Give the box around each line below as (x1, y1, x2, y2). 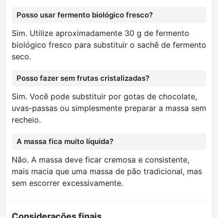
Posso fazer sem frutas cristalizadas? (17, 73, 149, 83)
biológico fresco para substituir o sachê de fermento (12, 40, 206, 50)
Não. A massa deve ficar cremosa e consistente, (12, 155, 189, 165)
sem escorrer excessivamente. (12, 178, 123, 188)
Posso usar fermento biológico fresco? (17, 10, 153, 20)
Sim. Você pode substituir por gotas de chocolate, (12, 91, 197, 102)
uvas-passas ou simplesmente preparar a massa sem (12, 103, 206, 113)
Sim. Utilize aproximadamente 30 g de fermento (12, 28, 189, 38)
